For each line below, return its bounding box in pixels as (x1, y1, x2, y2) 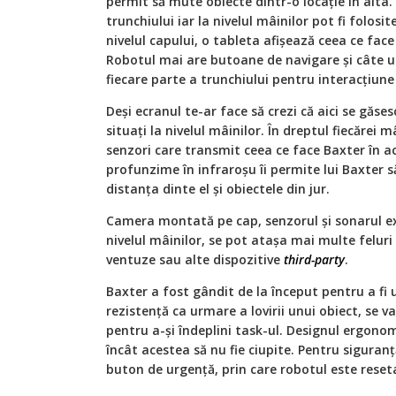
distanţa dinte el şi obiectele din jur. (106, 179, 330, 197)
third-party (284, 250, 345, 268)
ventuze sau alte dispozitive (106, 250, 284, 268)
